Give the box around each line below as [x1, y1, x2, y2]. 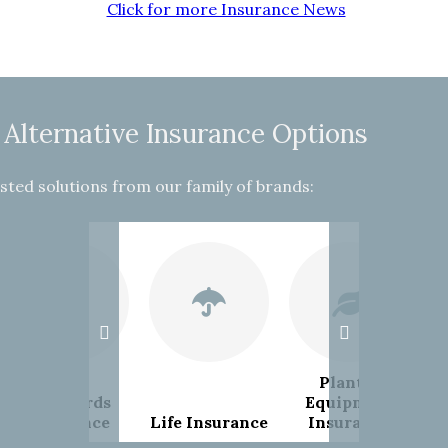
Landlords [27, 392, 111, 413]
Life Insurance [150, 412, 268, 433]
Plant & [319, 372, 379, 393]
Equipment [304, 392, 394, 413]
